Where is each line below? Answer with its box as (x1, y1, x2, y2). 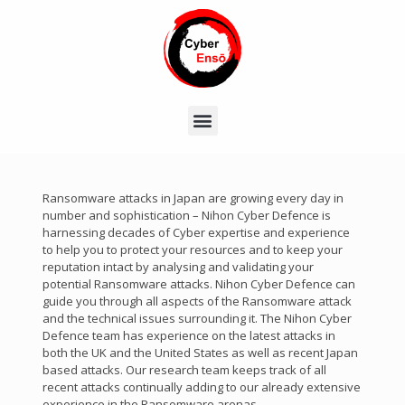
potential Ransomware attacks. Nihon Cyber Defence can (42, 275, 355, 292)
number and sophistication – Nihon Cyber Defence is (42, 206, 331, 223)
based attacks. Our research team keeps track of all (42, 361, 326, 378)
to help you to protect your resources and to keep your (42, 240, 343, 258)
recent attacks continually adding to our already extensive (42, 378, 361, 395)
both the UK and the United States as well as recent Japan (42, 344, 358, 361)
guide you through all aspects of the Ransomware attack (42, 292, 352, 309)
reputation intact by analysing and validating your (42, 258, 314, 275)
